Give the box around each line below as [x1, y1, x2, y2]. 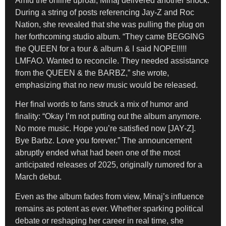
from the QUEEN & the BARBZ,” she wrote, [15, 68, 169, 77]
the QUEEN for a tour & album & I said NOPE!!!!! [15, 44, 187, 53]
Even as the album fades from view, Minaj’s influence [15, 192, 204, 201]
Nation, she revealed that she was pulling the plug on [15, 20, 204, 29]
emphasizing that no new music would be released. [15, 80, 198, 89]
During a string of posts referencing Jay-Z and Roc [15, 8, 194, 17]
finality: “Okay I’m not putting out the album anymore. [15, 112, 201, 121]
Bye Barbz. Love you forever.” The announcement [15, 136, 192, 145]
